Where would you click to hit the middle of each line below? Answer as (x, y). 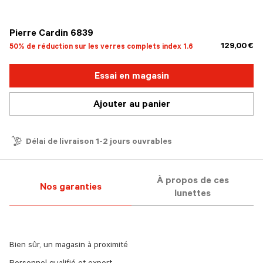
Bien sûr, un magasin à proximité (69, 246)
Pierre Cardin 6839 (51, 34)
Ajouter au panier (131, 105)
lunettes (193, 194)
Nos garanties (70, 188)
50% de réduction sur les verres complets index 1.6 (101, 48)
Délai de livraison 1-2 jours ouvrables (99, 143)
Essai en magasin (131, 77)
